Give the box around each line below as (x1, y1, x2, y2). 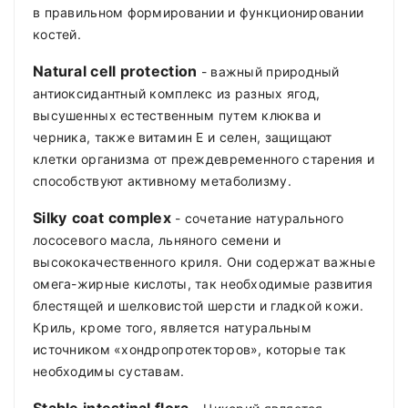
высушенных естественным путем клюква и (33, 107, 321, 124)
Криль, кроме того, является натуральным (33, 320, 311, 336)
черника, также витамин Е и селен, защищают (33, 129, 332, 146)
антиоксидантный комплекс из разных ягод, (33, 86, 321, 102)
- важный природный (197, 64, 340, 80)
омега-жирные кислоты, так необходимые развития (33, 276, 372, 292)
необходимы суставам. (33, 363, 185, 380)
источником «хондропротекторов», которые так (33, 342, 347, 358)
